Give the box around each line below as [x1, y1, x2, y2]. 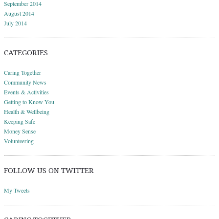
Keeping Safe [4, 117, 35, 126]
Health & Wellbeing [4, 108, 49, 116]
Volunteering [4, 137, 34, 145]
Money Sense [4, 127, 36, 135]
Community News [4, 78, 46, 87]
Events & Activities [4, 88, 49, 96]
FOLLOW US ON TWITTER [4, 166, 94, 175]
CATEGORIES [4, 48, 48, 58]
